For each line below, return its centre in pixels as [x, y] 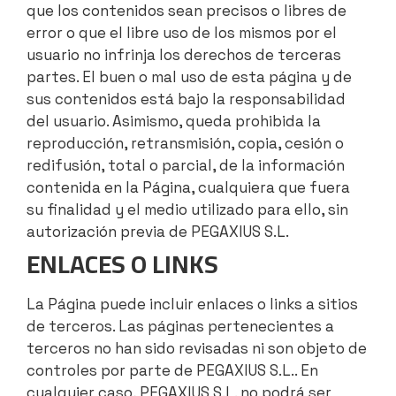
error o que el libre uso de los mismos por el [182, 33]
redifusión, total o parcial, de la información [186, 166]
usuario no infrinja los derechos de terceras [184, 55]
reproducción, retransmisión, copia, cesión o [185, 144]
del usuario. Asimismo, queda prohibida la [174, 122]
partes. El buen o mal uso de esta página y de [189, 77]
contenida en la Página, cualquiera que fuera [188, 188]
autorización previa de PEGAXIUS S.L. [161, 232]
